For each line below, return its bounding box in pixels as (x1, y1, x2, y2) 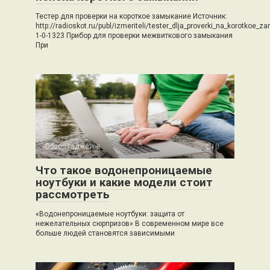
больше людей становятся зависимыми (36, 229, 175, 237)
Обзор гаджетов (45, 142, 101, 151)
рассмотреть (36, 187, 110, 201)
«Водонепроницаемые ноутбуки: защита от (36, 210, 184, 218)
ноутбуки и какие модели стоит (36, 175, 213, 189)
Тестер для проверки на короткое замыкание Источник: (36, 12, 227, 20)
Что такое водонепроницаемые (36, 163, 212, 177)
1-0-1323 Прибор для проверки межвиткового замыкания (36, 31, 233, 40)
